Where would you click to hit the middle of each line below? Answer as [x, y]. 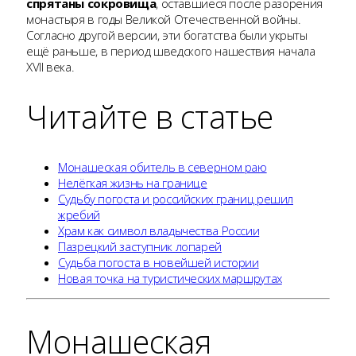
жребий [79, 215]
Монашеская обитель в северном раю [163, 167]
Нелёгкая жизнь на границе [133, 183]
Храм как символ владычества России [159, 231]
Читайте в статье [150, 116]
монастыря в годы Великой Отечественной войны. [164, 19]
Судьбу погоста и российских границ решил [176, 199]
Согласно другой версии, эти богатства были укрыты [167, 35]
